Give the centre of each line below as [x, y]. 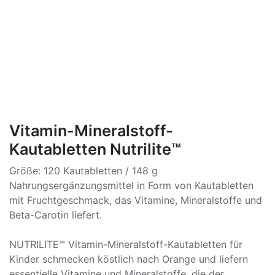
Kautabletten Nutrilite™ [95, 149]
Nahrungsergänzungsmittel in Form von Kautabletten [131, 185]
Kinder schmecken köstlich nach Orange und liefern [129, 259]
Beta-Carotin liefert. [56, 215]
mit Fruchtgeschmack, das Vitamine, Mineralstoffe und [136, 200]
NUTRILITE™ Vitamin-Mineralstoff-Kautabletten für [126, 244]
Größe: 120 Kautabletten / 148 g [83, 171]
